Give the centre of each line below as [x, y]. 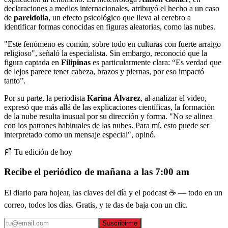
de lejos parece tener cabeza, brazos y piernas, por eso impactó [104, 71]
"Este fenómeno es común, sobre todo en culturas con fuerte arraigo [112, 44]
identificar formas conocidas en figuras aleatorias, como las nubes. [110, 26]
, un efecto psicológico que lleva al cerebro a [120, 17]
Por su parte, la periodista [46, 98]
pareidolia [31, 17]
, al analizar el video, [174, 98]
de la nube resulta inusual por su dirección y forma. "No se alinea [108, 116]
